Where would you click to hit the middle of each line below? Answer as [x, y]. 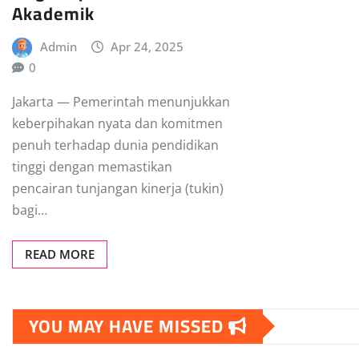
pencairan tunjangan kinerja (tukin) [118, 188]
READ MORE [60, 254]
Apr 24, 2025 [147, 47]
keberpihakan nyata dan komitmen [117, 123]
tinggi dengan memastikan [92, 166]
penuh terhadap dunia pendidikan [115, 145]
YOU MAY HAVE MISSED [129, 326]
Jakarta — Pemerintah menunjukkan [121, 101]
